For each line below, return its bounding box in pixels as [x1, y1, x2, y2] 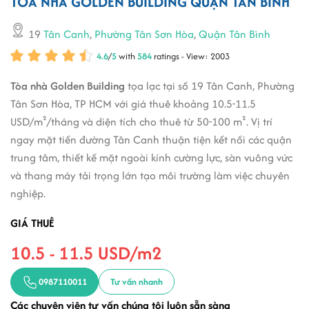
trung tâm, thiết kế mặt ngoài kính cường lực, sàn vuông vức [10, 149, 292, 166]
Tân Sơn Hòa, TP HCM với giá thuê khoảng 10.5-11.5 [10, 95, 256, 112]
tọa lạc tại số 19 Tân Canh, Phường [128, 77, 295, 94]
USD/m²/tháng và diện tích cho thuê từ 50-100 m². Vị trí [10, 113, 272, 130]
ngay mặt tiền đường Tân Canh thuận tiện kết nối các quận [10, 131, 292, 148]
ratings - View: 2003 [152, 49, 232, 63]
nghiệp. [10, 185, 46, 201]
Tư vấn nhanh [110, 275, 163, 289]
